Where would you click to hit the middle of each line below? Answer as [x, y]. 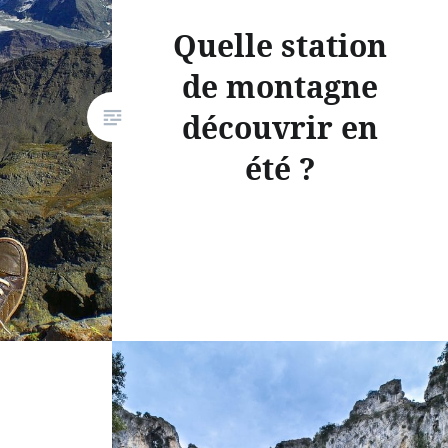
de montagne [280, 85]
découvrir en [280, 126]
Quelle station [280, 44]
